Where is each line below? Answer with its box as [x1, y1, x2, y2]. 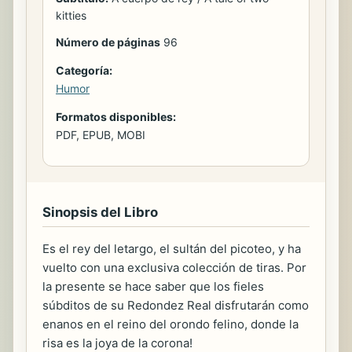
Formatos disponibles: [56, 110, 176, 124]
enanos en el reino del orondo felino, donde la [42, 317, 299, 332]
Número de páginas [56, 35, 160, 49]
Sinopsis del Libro [42, 204, 158, 221]
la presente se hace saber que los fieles [42, 279, 264, 295]
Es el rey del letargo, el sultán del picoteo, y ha [42, 241, 301, 257]
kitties [56, 9, 86, 23]
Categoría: [56, 64, 112, 78]
